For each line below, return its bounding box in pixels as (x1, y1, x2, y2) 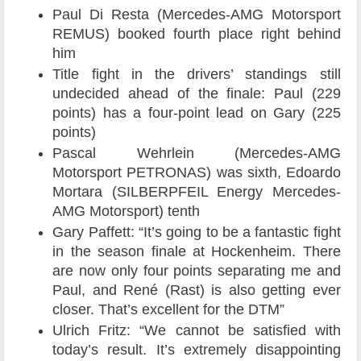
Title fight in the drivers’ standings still (52, 66, 341, 83)
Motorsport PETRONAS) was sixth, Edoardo (52, 164, 341, 181)
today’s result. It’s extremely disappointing (52, 342, 341, 359)
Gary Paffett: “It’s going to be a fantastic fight (52, 224, 341, 241)
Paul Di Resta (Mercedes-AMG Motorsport (52, 6, 341, 23)
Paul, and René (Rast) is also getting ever (52, 282, 341, 299)
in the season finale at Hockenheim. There (52, 243, 341, 260)
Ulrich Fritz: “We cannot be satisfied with (52, 322, 341, 339)
